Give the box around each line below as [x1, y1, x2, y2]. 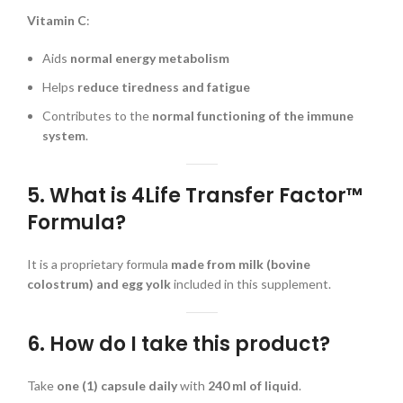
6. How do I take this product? [27, 330, 330, 359]
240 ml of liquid [208, 378, 299, 394]
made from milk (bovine [171, 256, 310, 273]
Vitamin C [27, 13, 86, 29]
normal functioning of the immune [152, 108, 354, 124]
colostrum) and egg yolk [27, 276, 171, 292]
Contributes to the [42, 108, 152, 124]
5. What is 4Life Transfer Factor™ [27, 182, 363, 210]
